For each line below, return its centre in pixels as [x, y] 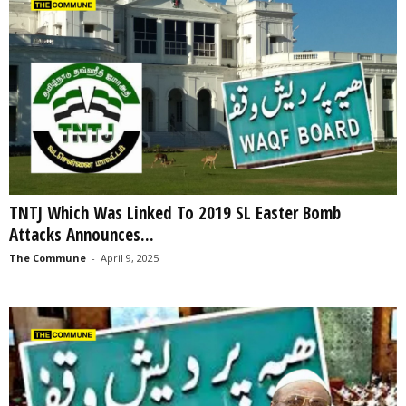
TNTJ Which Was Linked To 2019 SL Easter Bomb [175, 213]
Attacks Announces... [82, 235]
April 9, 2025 [130, 258]
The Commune [48, 258]
